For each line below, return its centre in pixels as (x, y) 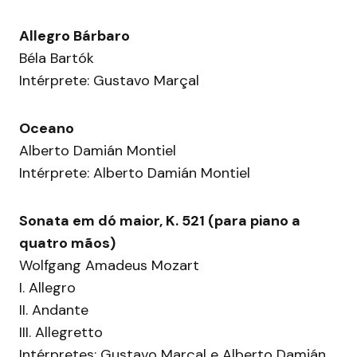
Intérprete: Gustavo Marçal (109, 81)
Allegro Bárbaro (75, 36)
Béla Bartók (57, 59)
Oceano (47, 129)
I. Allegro (47, 288)
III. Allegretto (61, 333)
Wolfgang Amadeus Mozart (109, 266)
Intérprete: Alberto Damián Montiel (135, 173)
